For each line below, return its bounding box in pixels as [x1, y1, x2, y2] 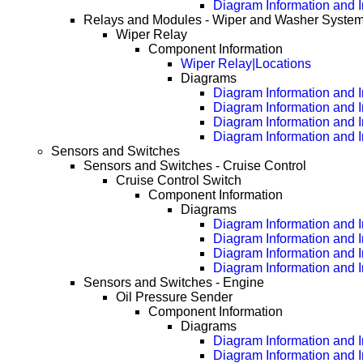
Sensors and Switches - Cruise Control [83, 159, 307, 173]
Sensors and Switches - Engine [83, 275, 265, 290]
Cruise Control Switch [116, 173, 242, 188]
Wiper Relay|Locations [181, 57, 312, 71]
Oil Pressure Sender [116, 290, 233, 305]
